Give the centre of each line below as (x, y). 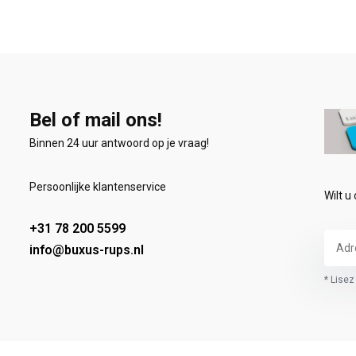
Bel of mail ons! (95, 120)
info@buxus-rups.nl (86, 250)
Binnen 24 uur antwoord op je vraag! (119, 143)
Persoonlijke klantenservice (97, 187)
